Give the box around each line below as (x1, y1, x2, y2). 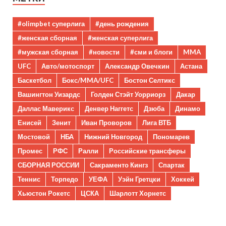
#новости (89, 47, 120, 56)
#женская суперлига (88, 33, 153, 42)
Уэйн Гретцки (118, 175, 160, 183)
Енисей (18, 118, 41, 127)
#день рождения (95, 19, 149, 28)
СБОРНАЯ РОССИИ (18, 160, 79, 169)
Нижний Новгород (84, 132, 142, 141)
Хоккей (171, 175, 194, 183)
